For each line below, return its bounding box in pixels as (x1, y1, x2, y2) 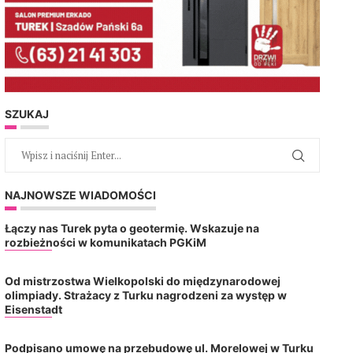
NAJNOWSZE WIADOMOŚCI (4, 188, 156, 202)
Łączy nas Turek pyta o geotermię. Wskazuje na (4, 221, 259, 235)
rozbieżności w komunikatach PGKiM (4, 235, 206, 249)
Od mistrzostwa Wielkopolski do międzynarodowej (4, 273, 281, 288)
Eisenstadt (4, 302, 62, 316)
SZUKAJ (4, 106, 49, 121)
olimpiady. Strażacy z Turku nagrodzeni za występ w (4, 288, 287, 302)
